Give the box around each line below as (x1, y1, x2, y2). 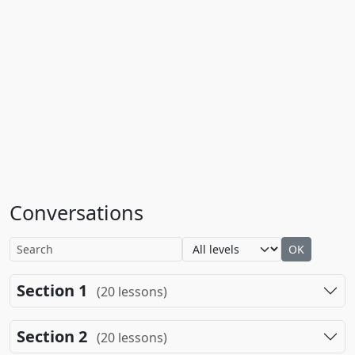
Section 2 (17, 326, 87, 347)
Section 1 (17, 280, 87, 301)
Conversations (10, 199, 143, 226)
